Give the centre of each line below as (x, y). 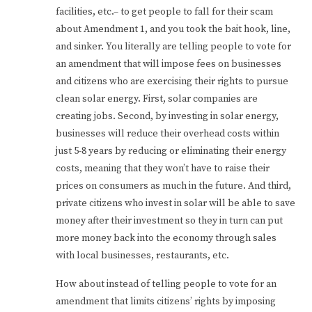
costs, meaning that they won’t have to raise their (163, 168)
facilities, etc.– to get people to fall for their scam (164, 11)
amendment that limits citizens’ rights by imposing (166, 301)
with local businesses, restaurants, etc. (142, 255)
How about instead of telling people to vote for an (166, 284)
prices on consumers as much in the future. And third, (173, 186)
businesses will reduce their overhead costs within (167, 133)
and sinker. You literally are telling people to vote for (173, 46)
